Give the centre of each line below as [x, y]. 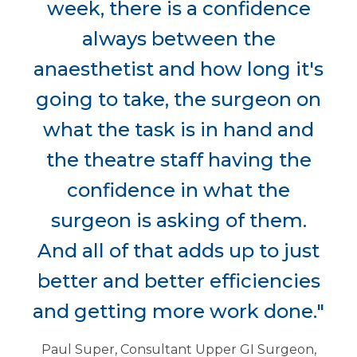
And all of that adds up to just [178, 251]
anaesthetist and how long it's [178, 69]
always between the [178, 39]
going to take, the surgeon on [178, 100]
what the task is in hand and [178, 130]
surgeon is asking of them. [178, 221]
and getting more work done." [178, 312]
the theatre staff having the [178, 160]
